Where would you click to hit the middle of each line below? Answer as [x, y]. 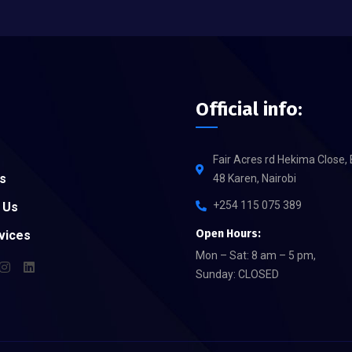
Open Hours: [228, 234]
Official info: [249, 109]
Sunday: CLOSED [237, 274]
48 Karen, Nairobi [255, 178]
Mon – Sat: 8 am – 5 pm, [256, 255]
